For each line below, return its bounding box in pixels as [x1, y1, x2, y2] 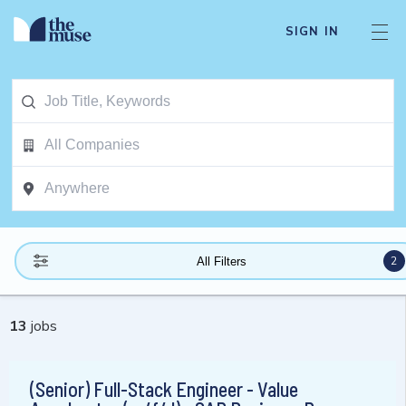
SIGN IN [285, 24, 339, 40]
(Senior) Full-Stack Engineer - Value [30, 377, 298, 401]
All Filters [196, 254, 246, 268]
